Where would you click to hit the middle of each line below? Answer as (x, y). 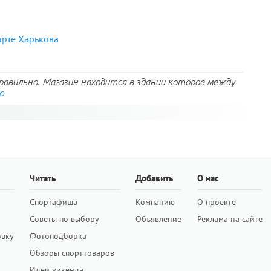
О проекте (217, 202)
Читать (43, 178)
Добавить (154, 178)
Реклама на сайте (230, 219)
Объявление (158, 219)
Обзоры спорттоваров (72, 253)
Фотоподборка (58, 236)
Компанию (155, 202)
